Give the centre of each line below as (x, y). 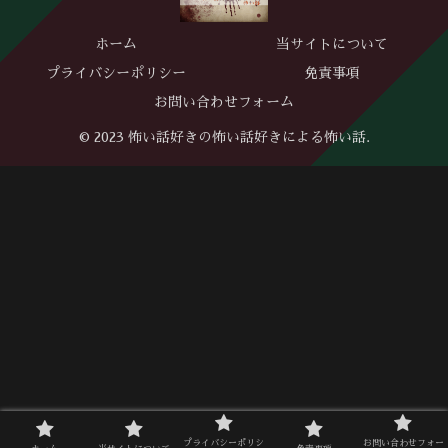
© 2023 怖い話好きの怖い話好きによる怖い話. (224, 137)
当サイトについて (332, 44)
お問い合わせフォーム (224, 102)
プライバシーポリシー (116, 73)
